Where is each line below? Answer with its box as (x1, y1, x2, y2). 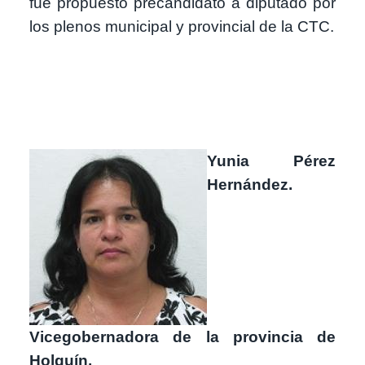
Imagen (29, 148, 79, 167)
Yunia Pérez (207, 152, 336, 169)
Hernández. (207, 175, 292, 193)
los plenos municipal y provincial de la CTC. (29, 17, 334, 35)
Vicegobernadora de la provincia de (29, 328, 336, 345)
